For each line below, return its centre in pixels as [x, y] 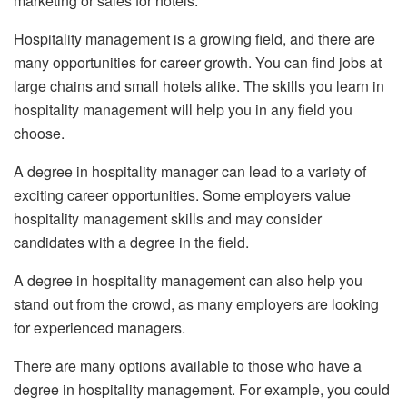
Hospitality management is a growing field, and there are [194, 39]
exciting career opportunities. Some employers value [182, 195]
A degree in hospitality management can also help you [188, 281]
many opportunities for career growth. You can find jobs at [198, 63]
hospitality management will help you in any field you [183, 110]
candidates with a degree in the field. [133, 243]
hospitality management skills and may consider [168, 219]
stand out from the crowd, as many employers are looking [196, 304]
